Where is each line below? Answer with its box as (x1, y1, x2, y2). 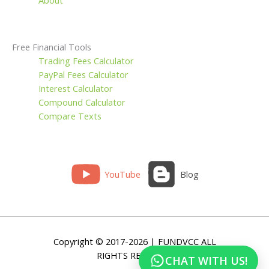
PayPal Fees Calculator (38, 68, 128, 81)
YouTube (104, 168, 141, 181)
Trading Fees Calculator (38, 55, 134, 67)
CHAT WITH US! (165, 253, 247, 268)
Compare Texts (38, 110, 101, 122)
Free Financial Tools (12, 41, 91, 53)
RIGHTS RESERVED (97, 249, 172, 262)
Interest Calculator (38, 82, 113, 95)
